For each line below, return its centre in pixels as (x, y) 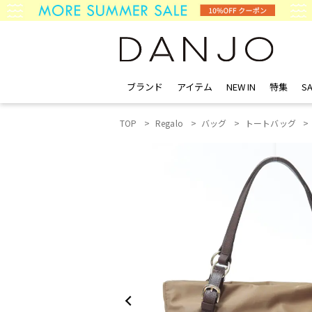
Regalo (169, 123)
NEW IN (241, 87)
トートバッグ (270, 123)
